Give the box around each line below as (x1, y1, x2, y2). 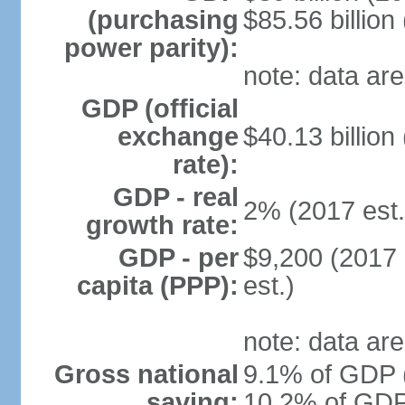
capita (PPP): (76, 271, 239, 300)
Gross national (53, 360, 239, 389)
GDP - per (118, 243, 239, 272)
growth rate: (85, 211, 239, 240)
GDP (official (80, 94, 239, 123)
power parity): (63, 33, 239, 62)
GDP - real (112, 183, 239, 212)
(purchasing (87, 5, 239, 34)
